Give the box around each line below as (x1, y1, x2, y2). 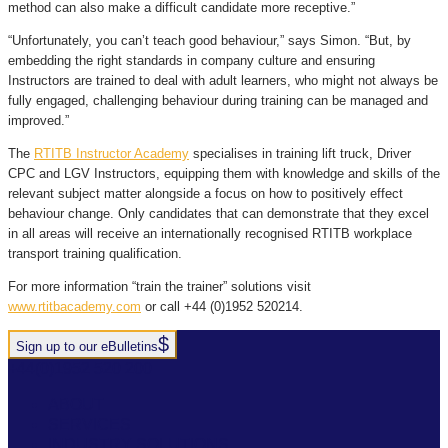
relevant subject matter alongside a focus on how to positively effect (8, 186, 403, 202)
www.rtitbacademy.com (8, 299, 141, 315)
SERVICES (48, 416, 131, 434)
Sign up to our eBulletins (16, 339, 158, 355)
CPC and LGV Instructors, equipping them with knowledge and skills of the (8, 166, 440, 182)
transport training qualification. (8, 246, 182, 262)
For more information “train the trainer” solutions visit (8, 279, 311, 295)
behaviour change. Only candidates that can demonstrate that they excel (8, 206, 429, 222)
